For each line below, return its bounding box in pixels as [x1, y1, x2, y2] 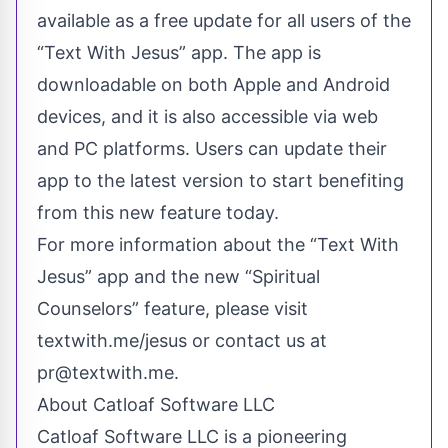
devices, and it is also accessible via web [37, 105, 378, 127]
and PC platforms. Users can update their [37, 137, 387, 159]
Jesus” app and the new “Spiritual [37, 265, 320, 287]
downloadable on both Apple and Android [37, 73, 390, 95]
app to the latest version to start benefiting [37, 169, 404, 191]
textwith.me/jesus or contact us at [37, 329, 327, 351]
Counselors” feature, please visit [37, 297, 308, 319]
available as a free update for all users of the [37, 9, 411, 31]
